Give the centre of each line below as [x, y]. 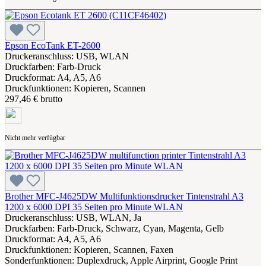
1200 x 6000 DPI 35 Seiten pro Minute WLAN [94, 207]
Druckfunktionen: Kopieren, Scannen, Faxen [89, 249]
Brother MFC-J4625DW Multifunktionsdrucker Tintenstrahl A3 [124, 196]
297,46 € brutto [34, 99]
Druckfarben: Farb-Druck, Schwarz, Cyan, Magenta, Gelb [114, 228]
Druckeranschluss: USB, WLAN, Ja [73, 217]
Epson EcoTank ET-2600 [53, 45]
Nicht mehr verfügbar [35, 137]
